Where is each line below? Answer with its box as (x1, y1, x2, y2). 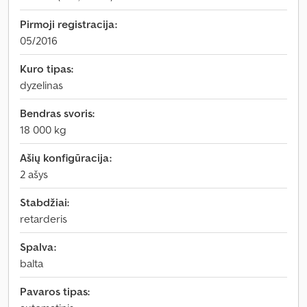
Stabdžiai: (20, 195, 69, 209)
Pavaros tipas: (20, 284, 90, 298)
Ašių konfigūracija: (20, 151, 112, 164)
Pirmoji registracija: (20, 17, 117, 31)
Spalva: (20, 240, 56, 254)
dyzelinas (20, 78, 63, 92)
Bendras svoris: (20, 106, 95, 120)
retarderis (20, 212, 67, 225)
